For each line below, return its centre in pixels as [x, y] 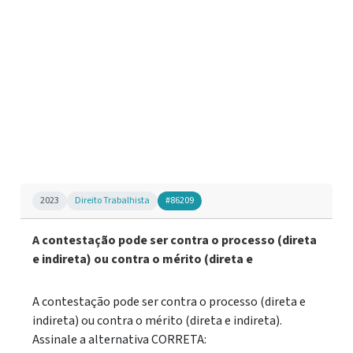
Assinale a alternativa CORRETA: [119, 340]
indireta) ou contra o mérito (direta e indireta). [157, 321]
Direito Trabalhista [112, 201]
